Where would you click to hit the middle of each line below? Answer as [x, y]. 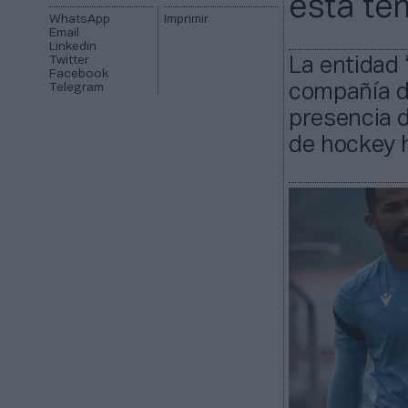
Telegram [77, 88]
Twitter [70, 61]
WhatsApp [80, 20]
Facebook [79, 75]
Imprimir [186, 20]
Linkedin [73, 47]
